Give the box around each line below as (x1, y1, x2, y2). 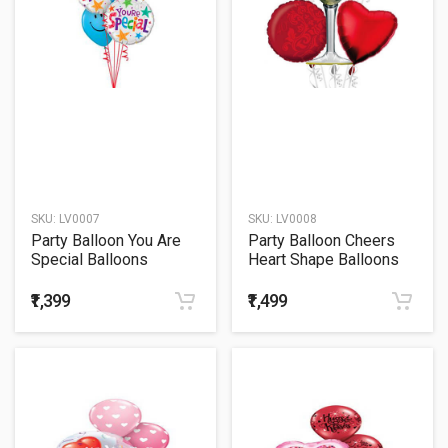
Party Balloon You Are (31, 231, 181, 251)
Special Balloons (31, 250, 148, 270)
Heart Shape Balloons (248, 250, 399, 270)
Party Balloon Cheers (248, 231, 395, 251)
